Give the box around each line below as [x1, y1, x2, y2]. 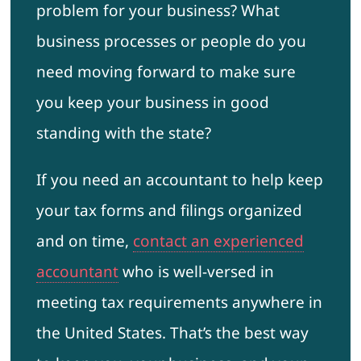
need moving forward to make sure [35, 61, 296, 83]
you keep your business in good [35, 92, 269, 114]
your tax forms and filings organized [35, 200, 302, 222]
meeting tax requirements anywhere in [35, 292, 322, 313]
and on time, [35, 230, 133, 252]
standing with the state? [35, 122, 211, 144]
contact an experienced [132, 230, 304, 252]
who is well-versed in [118, 261, 274, 283]
